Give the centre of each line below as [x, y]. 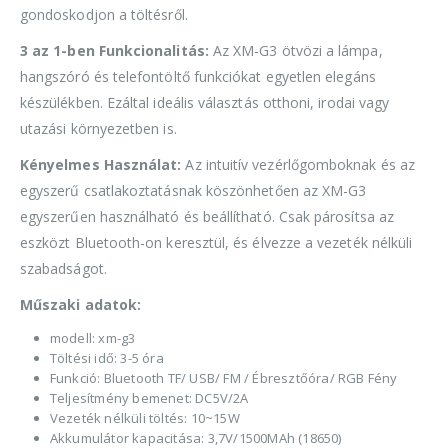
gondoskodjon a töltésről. [104, 14]
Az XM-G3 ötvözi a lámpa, [295, 50]
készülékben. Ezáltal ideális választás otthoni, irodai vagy [205, 102]
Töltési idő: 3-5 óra [106, 357]
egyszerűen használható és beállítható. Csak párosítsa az [207, 216]
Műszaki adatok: [81, 304]
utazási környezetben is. [98, 128]
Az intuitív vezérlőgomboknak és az [298, 164]
